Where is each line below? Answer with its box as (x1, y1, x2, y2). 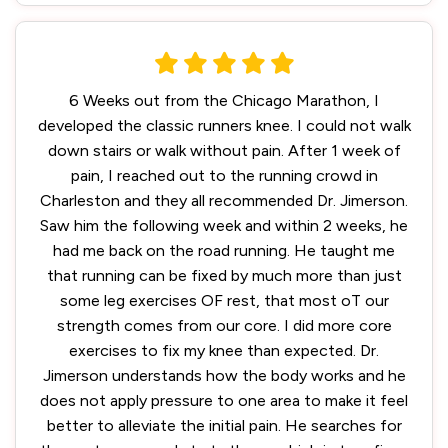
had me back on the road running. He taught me (53, 241, 395, 260)
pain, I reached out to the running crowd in (70, 166, 378, 185)
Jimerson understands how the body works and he (42, 366, 406, 385)
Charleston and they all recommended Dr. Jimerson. (40, 191, 408, 210)
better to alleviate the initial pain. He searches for (46, 416, 402, 435)
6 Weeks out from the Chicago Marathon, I (69, 91, 379, 110)
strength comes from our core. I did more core (56, 316, 392, 335)
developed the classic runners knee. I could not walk (37, 116, 411, 135)
